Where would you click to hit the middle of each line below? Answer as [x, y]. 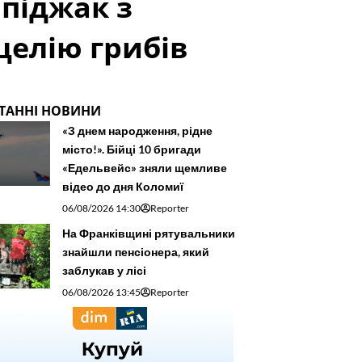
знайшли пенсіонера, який [136, 251]
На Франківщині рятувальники [149, 233]
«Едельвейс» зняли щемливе [145, 167]
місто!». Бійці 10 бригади [132, 149]
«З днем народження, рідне [137, 130]
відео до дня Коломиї [123, 186]
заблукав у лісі [104, 270]
